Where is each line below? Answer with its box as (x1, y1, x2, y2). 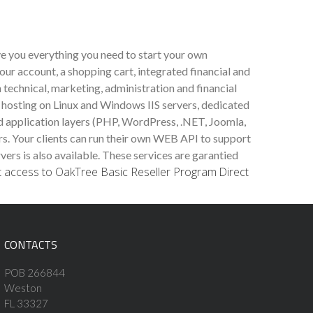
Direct (219, 164, 249, 180)
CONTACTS (3, 236, 57, 254)
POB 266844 (3, 266, 65, 279)
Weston (3, 282, 42, 295)
